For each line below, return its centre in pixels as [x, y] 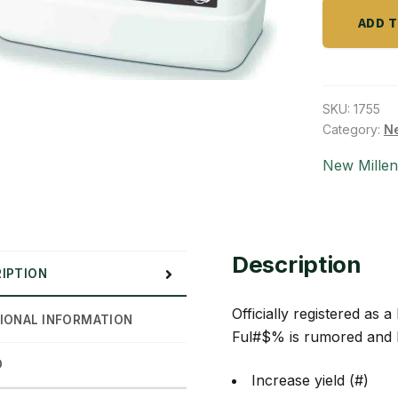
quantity [368, 19]
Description [296, 265]
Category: [353, 129]
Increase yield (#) [310, 380]
